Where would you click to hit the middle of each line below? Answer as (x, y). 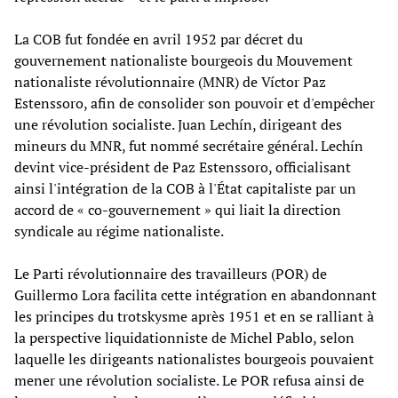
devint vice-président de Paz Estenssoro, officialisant (183, 167)
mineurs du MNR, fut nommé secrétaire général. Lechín (189, 145)
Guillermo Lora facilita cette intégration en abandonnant (195, 295)
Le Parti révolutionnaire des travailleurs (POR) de (171, 273)
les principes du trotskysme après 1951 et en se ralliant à (194, 316)
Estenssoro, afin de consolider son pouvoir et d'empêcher (195, 103)
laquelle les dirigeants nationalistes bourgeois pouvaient (194, 358)
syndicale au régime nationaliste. (119, 231)
